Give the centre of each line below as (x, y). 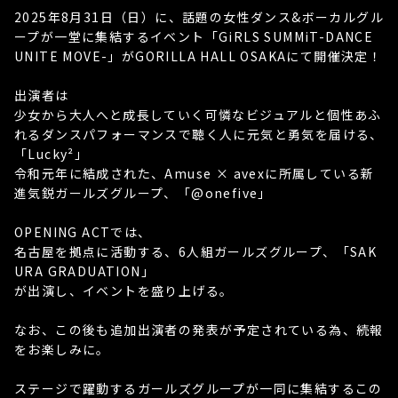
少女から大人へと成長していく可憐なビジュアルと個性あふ (198, 115)
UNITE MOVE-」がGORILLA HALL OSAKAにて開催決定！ (199, 56)
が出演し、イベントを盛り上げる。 (124, 291)
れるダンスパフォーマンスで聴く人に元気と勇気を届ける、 (199, 134)
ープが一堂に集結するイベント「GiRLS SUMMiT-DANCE (194, 36)
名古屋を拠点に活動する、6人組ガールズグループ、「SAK (196, 251)
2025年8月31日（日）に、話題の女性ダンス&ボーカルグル (199, 17)
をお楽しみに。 (62, 349)
